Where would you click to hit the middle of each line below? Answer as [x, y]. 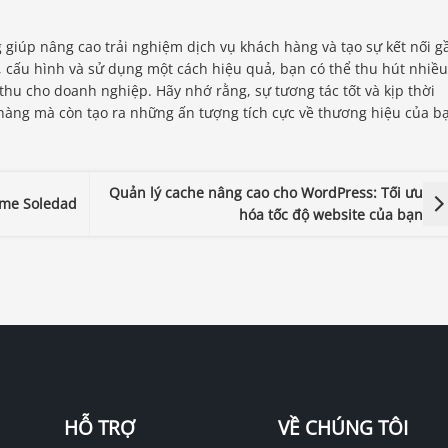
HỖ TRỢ [99, 427]
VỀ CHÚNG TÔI [342, 427]
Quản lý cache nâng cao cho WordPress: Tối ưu [266, 192]
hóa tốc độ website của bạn [331, 214]
